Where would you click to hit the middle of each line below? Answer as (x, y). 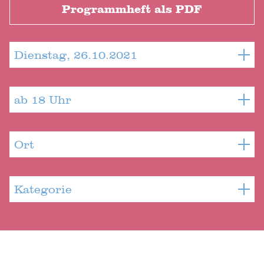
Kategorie (43, 189)
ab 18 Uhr (43, 99)
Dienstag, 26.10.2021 (76, 55)
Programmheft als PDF (132, 10)
